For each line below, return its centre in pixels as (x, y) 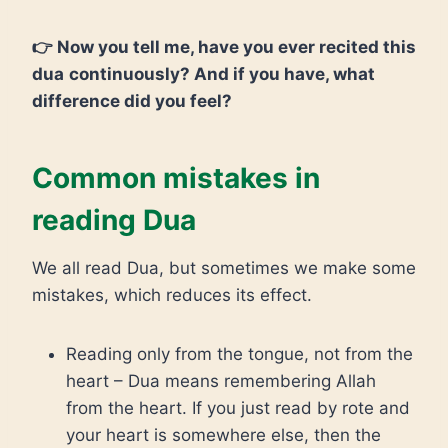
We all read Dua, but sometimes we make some (224, 268)
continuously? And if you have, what (222, 74)
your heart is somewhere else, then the (223, 435)
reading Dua (114, 220)
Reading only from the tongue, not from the (239, 354)
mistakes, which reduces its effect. (172, 295)
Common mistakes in (176, 178)
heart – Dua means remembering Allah (221, 381)
